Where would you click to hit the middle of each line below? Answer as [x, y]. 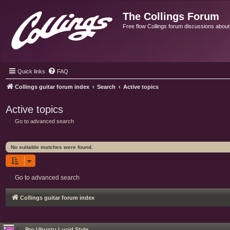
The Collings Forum [171, 16]
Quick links [31, 71]
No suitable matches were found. [52, 147]
